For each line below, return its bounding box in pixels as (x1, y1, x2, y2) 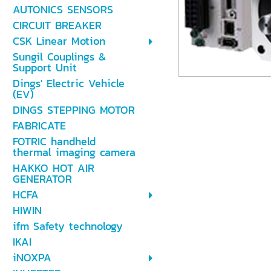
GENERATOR (12, 171, 72, 187)
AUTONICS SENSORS (12, 1, 113, 18)
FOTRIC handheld (12, 133, 96, 149)
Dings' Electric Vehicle (12, 75, 125, 91)
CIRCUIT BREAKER (12, 17, 102, 33)
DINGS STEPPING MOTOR (12, 102, 135, 118)
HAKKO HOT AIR (12, 160, 94, 176)
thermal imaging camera (12, 144, 135, 160)
